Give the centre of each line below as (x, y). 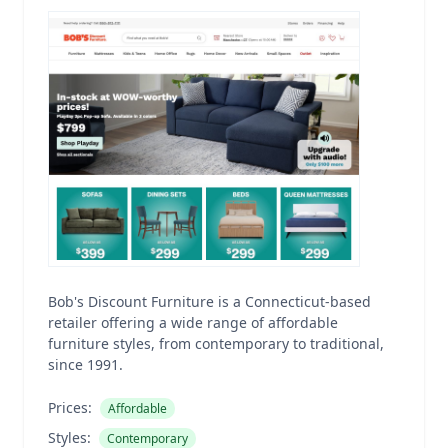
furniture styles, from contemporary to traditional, (216, 343)
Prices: (70, 407)
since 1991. (85, 364)
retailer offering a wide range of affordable (193, 322)
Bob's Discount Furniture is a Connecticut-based (209, 301)
